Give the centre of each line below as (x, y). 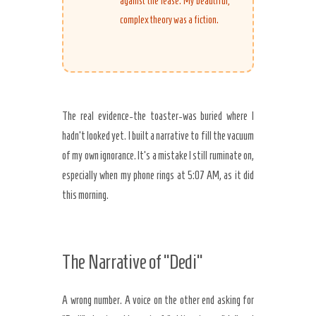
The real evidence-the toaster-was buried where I (158, 116)
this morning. (85, 195)
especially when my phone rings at (125, 175)
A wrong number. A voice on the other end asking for (158, 300)
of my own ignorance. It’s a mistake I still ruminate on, (158, 156)
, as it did (237, 175)
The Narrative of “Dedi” (133, 262)
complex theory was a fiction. (169, 19)
